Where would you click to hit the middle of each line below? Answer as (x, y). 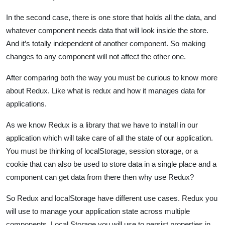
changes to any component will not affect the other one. (96, 56)
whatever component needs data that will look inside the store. (107, 30)
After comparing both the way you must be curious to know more (112, 77)
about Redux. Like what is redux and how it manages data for (106, 90)
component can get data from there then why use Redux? (100, 177)
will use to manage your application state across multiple (98, 211)
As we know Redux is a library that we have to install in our (102, 125)
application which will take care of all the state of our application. (109, 138)
